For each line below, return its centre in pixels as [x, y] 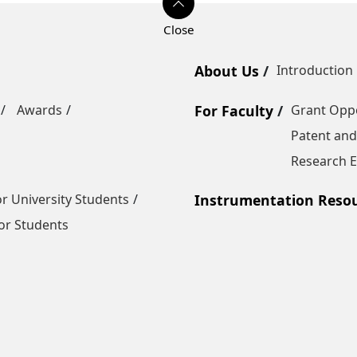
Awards [39, 110]
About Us [227, 71]
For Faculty [234, 111]
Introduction [315, 71]
